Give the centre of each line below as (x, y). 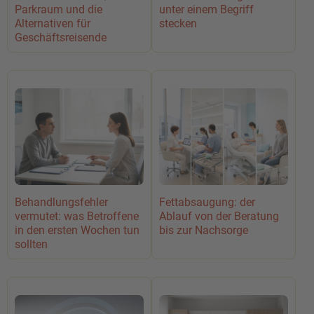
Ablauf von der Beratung (219, 216)
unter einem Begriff (206, 9)
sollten (31, 244)
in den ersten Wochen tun (77, 230)
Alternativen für (53, 23)
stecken (178, 23)
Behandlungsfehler (61, 202)
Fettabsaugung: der (207, 202)
